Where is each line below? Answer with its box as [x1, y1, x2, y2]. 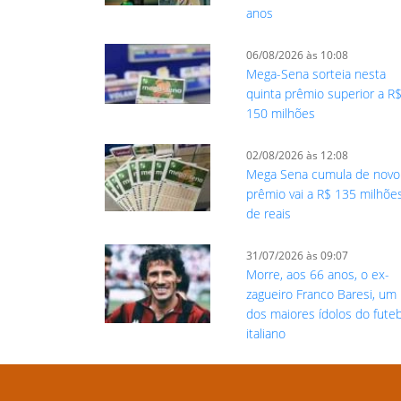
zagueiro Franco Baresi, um [246, 286, 397, 303]
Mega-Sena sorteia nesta [246, 65, 387, 83]
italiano [246, 325, 286, 343]
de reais [246, 205, 292, 223]
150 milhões [246, 105, 316, 123]
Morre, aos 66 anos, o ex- [246, 266, 390, 284]
